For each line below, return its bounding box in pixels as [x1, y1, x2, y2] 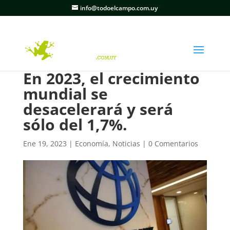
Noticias [112, 139, 140, 148]
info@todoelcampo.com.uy [80, 4, 158, 12]
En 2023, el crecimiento [23, 68, 200, 89]
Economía [74, 139, 108, 148]
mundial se [23, 83, 108, 104]
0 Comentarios [148, 139, 198, 148]
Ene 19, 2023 [23, 139, 67, 148]
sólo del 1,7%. [23, 114, 127, 135]
